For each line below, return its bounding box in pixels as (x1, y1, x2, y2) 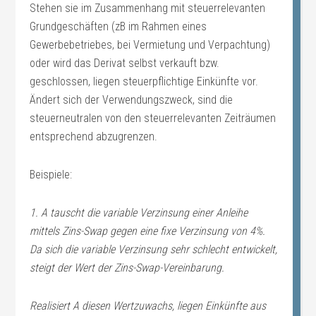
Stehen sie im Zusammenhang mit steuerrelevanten (30, 1, 266, 15)
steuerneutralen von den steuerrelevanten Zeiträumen (30, 111, 276, 125)
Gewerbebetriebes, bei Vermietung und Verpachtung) (30, 38, 271, 51)
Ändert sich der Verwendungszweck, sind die (30, 93, 233, 107)
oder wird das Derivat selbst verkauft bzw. (30, 56, 220, 70)
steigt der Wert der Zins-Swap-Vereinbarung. (30, 261, 225, 274)
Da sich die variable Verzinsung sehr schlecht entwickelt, (30, 243, 278, 256)
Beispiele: (30, 168, 73, 181)
